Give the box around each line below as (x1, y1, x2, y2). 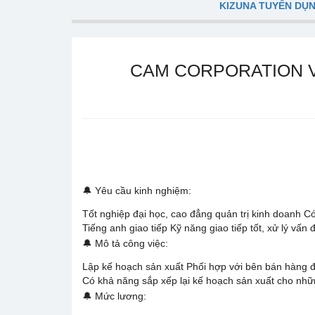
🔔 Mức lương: (82, 290, 146, 302)
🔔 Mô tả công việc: (82, 238, 168, 249)
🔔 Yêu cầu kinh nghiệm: (82, 185, 191, 196)
